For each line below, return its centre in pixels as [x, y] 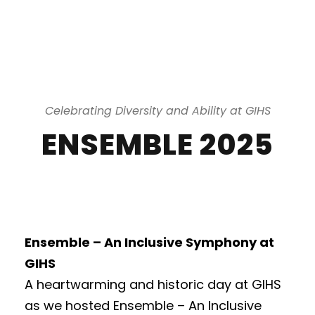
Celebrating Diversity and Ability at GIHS [157, 110]
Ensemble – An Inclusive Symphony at [149, 242]
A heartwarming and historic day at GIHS [153, 284]
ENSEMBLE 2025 [157, 144]
